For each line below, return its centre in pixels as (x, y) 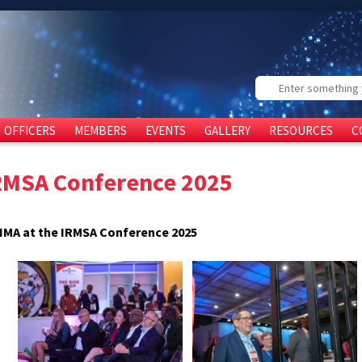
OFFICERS (30, 130)
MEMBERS (101, 130)
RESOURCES (301, 130)
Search (274, 84)
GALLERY (227, 130)
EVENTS (166, 130)
